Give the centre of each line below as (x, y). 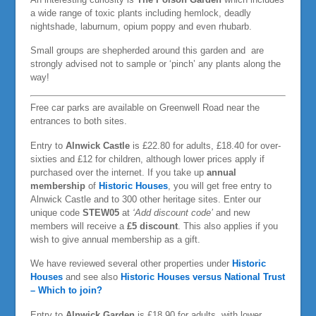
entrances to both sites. (78, 121)
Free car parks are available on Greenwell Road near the (145, 108)
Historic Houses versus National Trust (202, 277)
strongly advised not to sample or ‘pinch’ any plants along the (155, 64)
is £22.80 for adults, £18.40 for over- (206, 145)
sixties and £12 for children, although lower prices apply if (147, 159)
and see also (91, 277)
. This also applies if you (227, 226)
